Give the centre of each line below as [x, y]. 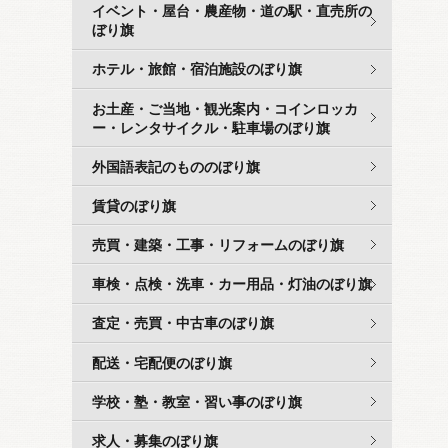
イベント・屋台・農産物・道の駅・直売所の [232, 12]
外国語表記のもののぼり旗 [176, 167]
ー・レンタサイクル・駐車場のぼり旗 [211, 128]
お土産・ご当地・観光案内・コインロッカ [225, 109]
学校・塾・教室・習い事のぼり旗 [197, 402]
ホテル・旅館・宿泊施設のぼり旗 [197, 70]
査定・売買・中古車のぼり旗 [183, 324]
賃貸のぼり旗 [134, 206]
